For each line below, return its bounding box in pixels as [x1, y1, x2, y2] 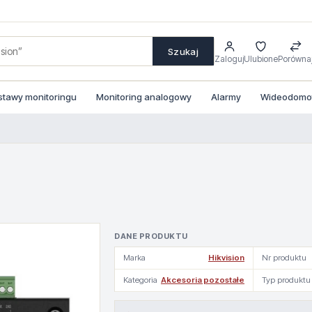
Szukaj [168, 45, 198, 57]
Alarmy [211, 91, 241, 102]
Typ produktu [262, 275, 311, 285]
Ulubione [244, 53, 278, 64]
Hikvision [208, 253, 244, 263]
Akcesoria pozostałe [161, 275, 244, 285]
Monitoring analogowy [96, 91, 192, 102]
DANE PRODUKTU [114, 231, 188, 241]
